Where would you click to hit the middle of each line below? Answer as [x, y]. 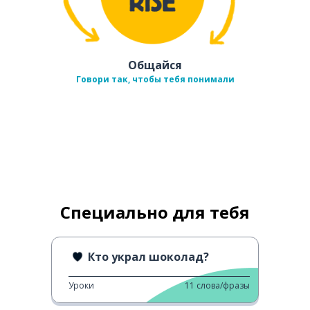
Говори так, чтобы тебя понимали [155, 79]
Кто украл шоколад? [148, 256]
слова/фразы [223, 285]
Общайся [155, 65]
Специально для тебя [155, 212]
